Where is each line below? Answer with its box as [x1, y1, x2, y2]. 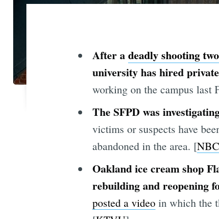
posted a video [92, 195, 155, 210]
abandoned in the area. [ [92, 138, 197, 153]
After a [92, 46, 128, 63]
